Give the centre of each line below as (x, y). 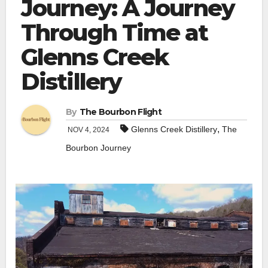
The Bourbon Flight (121, 112)
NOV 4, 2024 (88, 130)
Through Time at (115, 32)
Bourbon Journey (98, 147)
